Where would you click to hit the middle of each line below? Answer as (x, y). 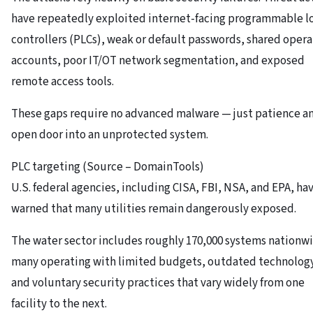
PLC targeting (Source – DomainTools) (108, 167)
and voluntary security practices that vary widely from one (158, 283)
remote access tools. (63, 81)
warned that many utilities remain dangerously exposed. (154, 209)
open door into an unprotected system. (110, 134)
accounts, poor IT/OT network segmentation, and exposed (158, 60)
